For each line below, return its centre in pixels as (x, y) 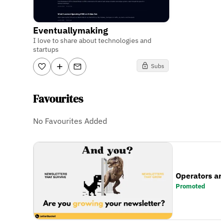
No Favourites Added (70, 121)
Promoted (191, 186)
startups (46, 50)
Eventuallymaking (71, 31)
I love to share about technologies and (92, 41)
